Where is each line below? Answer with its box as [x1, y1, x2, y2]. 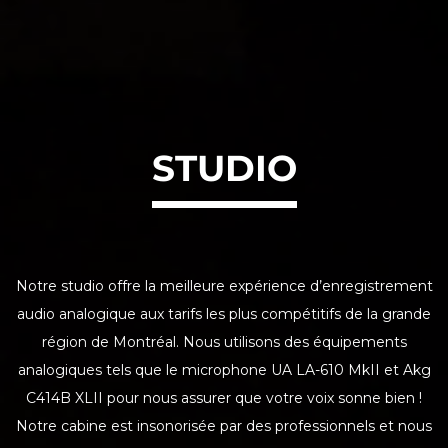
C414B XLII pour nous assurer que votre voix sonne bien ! [26, 389, 422, 408]
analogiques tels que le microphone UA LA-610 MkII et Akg [17, 361, 431, 380]
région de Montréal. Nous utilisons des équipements [41, 333, 407, 352]
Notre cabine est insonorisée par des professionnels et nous [16, 417, 432, 436]
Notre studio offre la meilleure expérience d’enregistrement [15, 277, 433, 296]
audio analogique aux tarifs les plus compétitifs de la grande [17, 305, 431, 324]
